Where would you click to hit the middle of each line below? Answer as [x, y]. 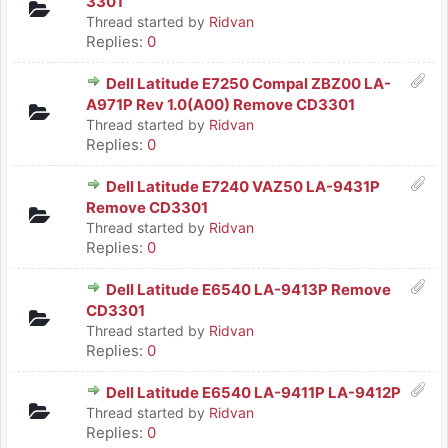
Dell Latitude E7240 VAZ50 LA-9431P [243, 186]
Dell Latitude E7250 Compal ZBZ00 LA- [248, 83]
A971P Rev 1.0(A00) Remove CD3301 [220, 104]
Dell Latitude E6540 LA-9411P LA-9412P [253, 392]
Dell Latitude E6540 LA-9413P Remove [248, 289]
